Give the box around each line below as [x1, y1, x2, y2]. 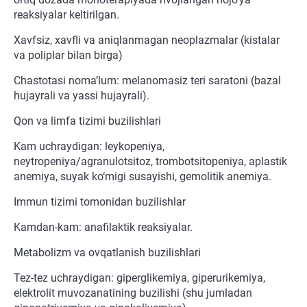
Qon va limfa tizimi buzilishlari [14, 114, 161, 128]
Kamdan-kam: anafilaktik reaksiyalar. [14, 221, 193, 234]
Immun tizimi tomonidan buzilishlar [14, 195, 186, 209]
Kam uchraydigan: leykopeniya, [14, 140, 164, 153]
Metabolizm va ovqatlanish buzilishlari [14, 246, 201, 260]
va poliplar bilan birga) [14, 49, 123, 62]
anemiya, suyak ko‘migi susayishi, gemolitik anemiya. [14, 170, 271, 184]
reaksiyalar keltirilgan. [14, 8, 119, 22]
